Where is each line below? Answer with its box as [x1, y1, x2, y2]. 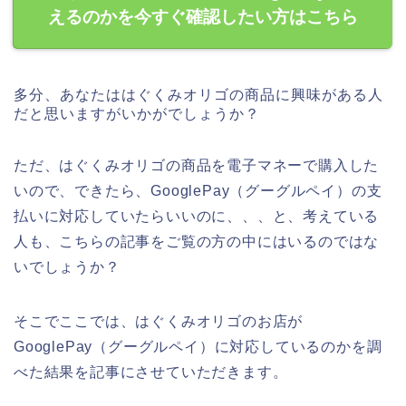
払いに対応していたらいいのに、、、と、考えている [14, 208, 380, 225]
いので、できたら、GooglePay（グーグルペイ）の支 [14, 183, 382, 199]
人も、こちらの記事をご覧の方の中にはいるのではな [14, 234, 380, 250]
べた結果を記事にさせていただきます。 [14, 364, 288, 381]
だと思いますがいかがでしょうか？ [14, 106, 260, 122]
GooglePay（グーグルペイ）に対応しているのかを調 [14, 339, 382, 355]
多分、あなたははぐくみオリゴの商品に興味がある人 [14, 87, 383, 103]
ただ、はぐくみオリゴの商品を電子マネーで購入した [14, 158, 380, 174]
